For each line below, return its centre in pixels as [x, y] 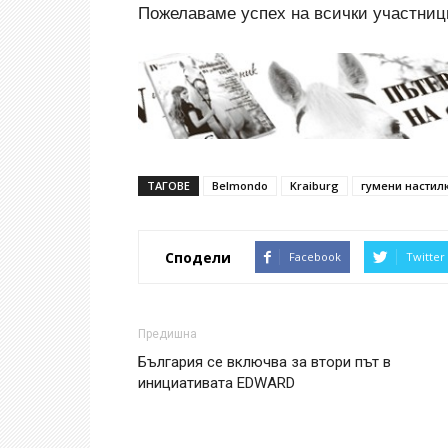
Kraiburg [314, 186]
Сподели [198, 257]
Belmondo [240, 186]
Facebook [315, 257]
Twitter [425, 257]
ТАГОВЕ [168, 186]
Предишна [167, 334]
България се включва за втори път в [264, 362]
